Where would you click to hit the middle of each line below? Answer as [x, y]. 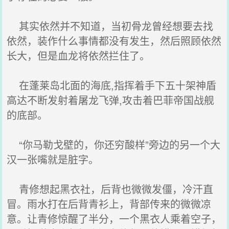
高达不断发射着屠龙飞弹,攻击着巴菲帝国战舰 [111, 100]
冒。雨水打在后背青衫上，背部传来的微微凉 [109, 204]
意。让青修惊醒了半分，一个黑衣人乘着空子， [114, 219]
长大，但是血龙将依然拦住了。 [78, 55]
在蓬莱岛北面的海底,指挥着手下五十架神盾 [112, 85]
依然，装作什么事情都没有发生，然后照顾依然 [114, 41]
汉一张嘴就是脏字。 [53, 159]
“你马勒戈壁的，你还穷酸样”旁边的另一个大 [114, 144]
